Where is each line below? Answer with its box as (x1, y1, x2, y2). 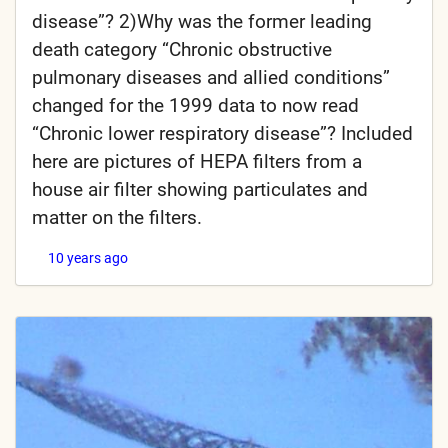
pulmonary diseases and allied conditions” (32, 66, 390, 90)
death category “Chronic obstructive (32, 38, 332, 62)
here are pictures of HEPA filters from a (32, 150, 362, 174)
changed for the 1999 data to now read (32, 94, 359, 118)
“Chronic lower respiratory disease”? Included (32, 122, 413, 146)
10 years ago (48, 250, 128, 267)
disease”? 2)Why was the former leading (32, 10, 372, 34)
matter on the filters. (32, 206, 202, 230)
